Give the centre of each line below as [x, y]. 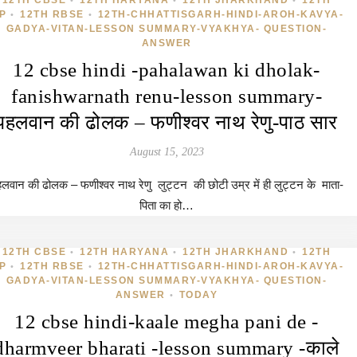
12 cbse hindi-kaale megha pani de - [167, 322]
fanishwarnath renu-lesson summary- [167, 96]
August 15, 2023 [167, 152]
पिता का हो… [167, 205]
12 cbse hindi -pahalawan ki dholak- [167, 70]
